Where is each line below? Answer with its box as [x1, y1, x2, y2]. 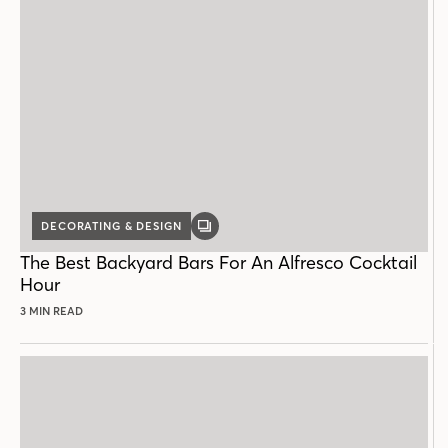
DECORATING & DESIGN [41, 219, 182, 234]
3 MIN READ [20, 304, 83, 319]
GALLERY [203, 224, 259, 239]
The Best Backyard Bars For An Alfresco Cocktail [20, 251, 417, 275]
